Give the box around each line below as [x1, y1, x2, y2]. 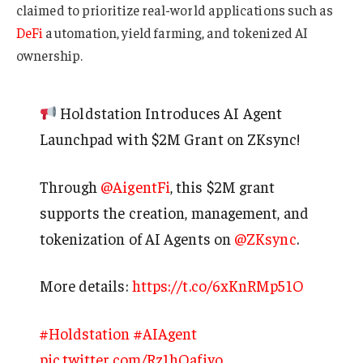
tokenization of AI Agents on [39, 228, 235, 248]
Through [39, 176, 101, 196]
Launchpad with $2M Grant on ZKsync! [39, 129, 301, 149]
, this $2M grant [170, 176, 275, 196]
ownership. [16, 45, 83, 64]
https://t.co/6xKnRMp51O [131, 275, 304, 296]
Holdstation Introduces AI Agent [57, 103, 282, 123]
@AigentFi [100, 176, 170, 196]
